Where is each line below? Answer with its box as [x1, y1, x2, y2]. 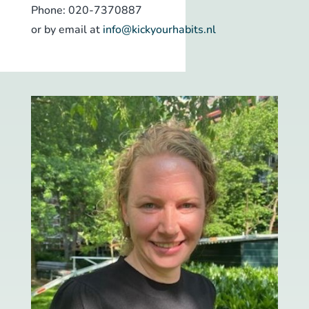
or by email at [30, 22, 103, 37]
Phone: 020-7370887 [30, 3, 142, 18]
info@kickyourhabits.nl [102, 22, 216, 37]
